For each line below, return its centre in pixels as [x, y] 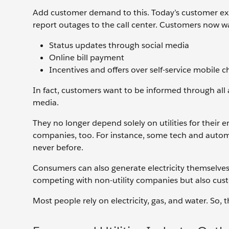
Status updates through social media [119, 45]
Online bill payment [87, 58]
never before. [58, 147]
